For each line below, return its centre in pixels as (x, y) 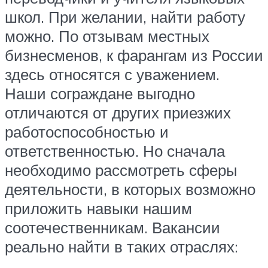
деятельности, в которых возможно (130, 189)
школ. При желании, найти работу (125, 16)
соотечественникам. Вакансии (112, 227)
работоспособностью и (87, 131)
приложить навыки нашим (98, 208)
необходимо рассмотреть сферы (121, 170)
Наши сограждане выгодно (100, 93)
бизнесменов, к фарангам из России (134, 55)
